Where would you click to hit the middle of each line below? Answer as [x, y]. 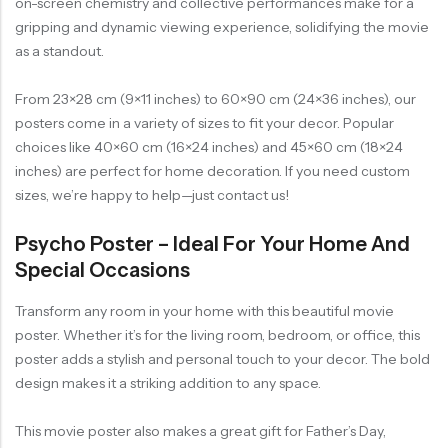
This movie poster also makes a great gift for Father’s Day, [200, 431]
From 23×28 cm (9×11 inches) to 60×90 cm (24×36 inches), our [215, 99]
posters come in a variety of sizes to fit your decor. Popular [204, 123]
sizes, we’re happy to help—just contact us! [152, 195]
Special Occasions [102, 270]
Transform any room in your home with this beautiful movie [204, 311]
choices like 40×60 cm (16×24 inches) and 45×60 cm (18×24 [209, 147]
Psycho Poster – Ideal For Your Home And [212, 244]
